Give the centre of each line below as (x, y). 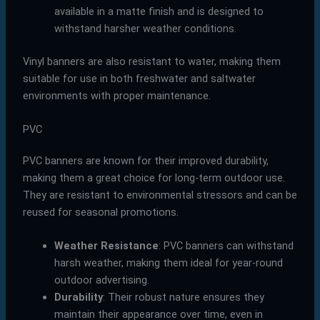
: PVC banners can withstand (226, 246)
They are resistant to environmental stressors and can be (160, 195)
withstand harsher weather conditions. (145, 28)
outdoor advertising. (101, 280)
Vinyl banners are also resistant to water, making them (151, 61)
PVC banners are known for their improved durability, (145, 161)
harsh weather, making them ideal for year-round (168, 263)
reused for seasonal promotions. (100, 212)
